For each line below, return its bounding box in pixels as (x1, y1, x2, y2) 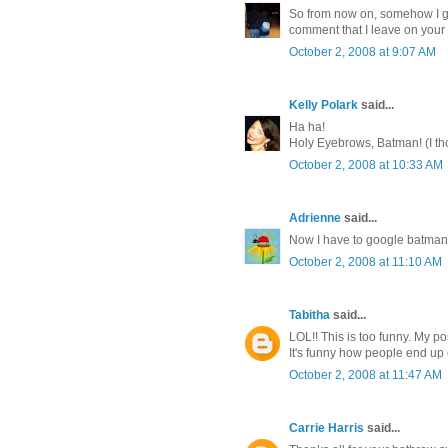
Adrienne (289, 211, 341, 226)
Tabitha (289, 308, 330, 323)
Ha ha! (289, 120, 325, 135)
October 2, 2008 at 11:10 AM (289, 255, 442, 270)
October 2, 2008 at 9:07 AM (289, 45, 436, 60)
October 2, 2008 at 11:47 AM (289, 368, 442, 383)
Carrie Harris (289, 421, 364, 436)
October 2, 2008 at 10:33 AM (289, 158, 443, 173)
